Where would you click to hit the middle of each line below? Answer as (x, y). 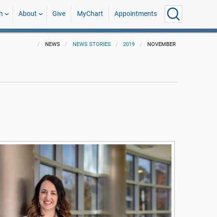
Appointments (135, 14)
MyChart (90, 14)
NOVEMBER (162, 44)
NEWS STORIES (92, 44)
